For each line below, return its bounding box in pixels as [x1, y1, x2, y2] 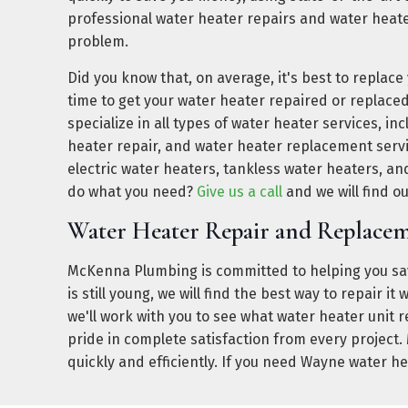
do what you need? [67, 183, 197, 200]
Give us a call [197, 183, 282, 200]
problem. [67, 33, 128, 50]
